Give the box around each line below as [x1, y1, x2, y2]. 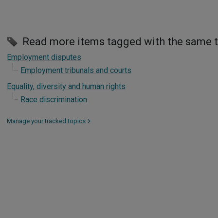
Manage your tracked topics [7, 117, 86, 125]
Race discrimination [20, 95, 87, 104]
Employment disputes [7, 53, 81, 62]
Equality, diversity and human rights [7, 82, 126, 91]
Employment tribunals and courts [20, 66, 131, 75]
